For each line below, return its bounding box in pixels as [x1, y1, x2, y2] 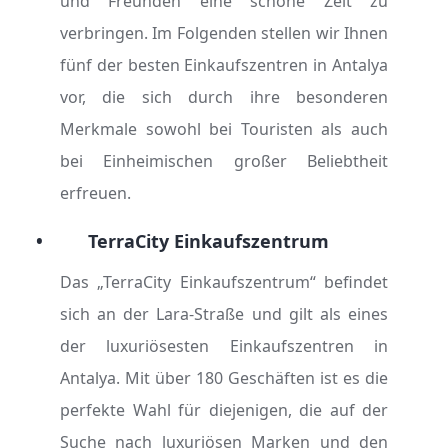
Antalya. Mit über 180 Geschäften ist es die [60, 367, 388, 389]
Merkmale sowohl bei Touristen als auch [60, 118, 388, 140]
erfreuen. [60, 182, 131, 204]
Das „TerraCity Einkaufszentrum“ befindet [60, 271, 388, 293]
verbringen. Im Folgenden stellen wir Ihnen [60, 22, 388, 44]
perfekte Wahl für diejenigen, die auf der [60, 399, 388, 421]
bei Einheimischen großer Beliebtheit [60, 150, 388, 172]
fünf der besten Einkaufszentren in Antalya [60, 54, 388, 76]
